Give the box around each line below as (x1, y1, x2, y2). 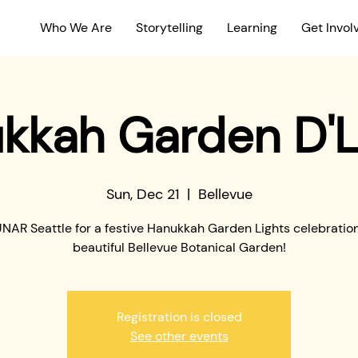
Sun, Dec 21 (105, 185, 179, 204)
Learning (227, 19, 277, 36)
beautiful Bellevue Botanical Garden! (72, 239, 286, 256)
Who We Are (40, 19, 112, 36)
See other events (129, 328, 229, 344)
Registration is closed (116, 308, 242, 325)
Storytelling (136, 19, 203, 36)
